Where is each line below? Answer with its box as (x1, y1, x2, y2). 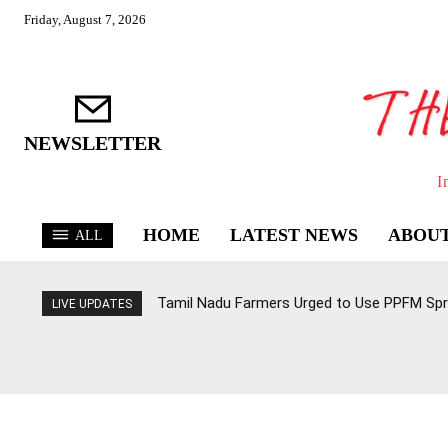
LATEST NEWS (230, 225, 358, 246)
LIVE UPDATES (52, 297, 132, 312)
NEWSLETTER (24, 132, 161, 155)
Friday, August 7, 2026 (24, 12, 146, 27)
